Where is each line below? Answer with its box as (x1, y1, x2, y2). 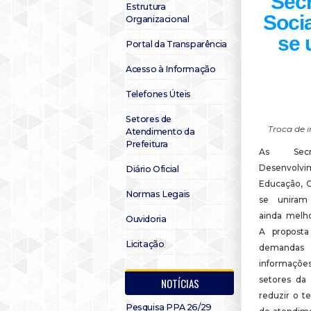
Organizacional (126, 14, 190, 24)
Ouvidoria (126, 214, 167, 224)
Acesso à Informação (126, 64, 216, 74)
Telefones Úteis (126, 89, 191, 99)
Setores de (126, 114, 171, 124)
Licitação (126, 239, 165, 249)
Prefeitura (126, 139, 168, 149)
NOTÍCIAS (161, 276, 199, 291)
